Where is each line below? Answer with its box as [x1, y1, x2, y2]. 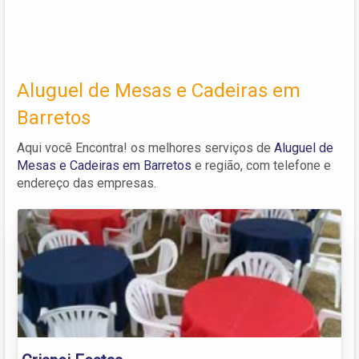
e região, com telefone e [192, 157, 331, 173]
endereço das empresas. [17, 175, 156, 191]
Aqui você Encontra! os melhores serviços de [17, 139, 274, 155]
